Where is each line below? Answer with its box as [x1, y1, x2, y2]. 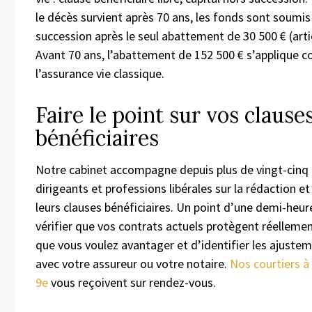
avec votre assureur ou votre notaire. [36, 255, 230, 272]
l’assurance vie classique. [36, 65, 164, 81]
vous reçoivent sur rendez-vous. [48, 274, 216, 290]
